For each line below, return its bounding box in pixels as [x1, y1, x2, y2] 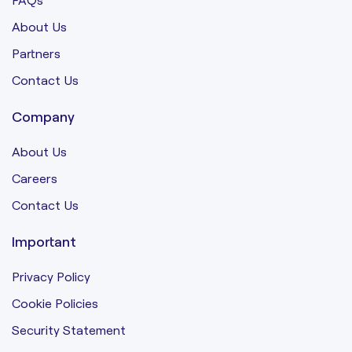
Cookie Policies [12, 294, 98, 311]
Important [12, 231, 76, 250]
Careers [12, 169, 57, 186]
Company [12, 106, 75, 125]
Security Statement [12, 321, 126, 338]
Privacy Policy [12, 267, 90, 284]
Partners [12, 44, 60, 61]
